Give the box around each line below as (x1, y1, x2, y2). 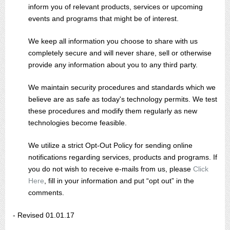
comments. (28, 188, 64, 197)
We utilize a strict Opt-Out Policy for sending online (28, 141, 193, 149)
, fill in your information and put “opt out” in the (44, 177, 194, 185)
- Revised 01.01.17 (13, 211, 74, 219)
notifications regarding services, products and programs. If (28, 153, 217, 161)
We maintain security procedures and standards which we (28, 83, 216, 91)
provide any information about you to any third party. (28, 61, 198, 69)
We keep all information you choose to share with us (28, 37, 198, 45)
